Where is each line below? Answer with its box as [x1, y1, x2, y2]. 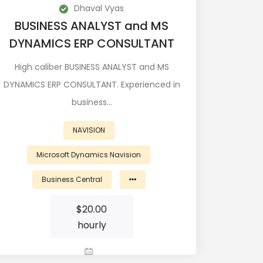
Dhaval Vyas [72, 2, 124, 14]
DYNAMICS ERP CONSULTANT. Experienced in [3, 79, 180, 90]
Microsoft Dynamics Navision [36, 150, 141, 160]
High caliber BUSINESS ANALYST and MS [14, 61, 169, 73]
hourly [77, 218, 106, 232]
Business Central [41, 174, 102, 184]
